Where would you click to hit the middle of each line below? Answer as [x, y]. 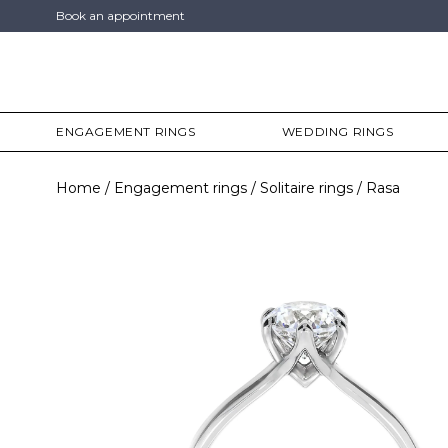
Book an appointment [120, 15]
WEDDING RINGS [337, 131]
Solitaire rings [306, 188]
